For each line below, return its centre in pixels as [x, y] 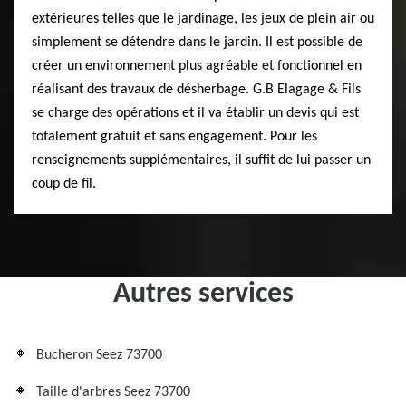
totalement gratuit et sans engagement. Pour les [174, 137]
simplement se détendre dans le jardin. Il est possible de [197, 43]
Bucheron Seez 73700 [99, 356]
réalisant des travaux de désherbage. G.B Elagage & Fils [196, 90]
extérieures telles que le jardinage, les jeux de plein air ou [203, 19]
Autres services [203, 295]
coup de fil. [64, 184]
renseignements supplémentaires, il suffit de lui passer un [201, 161]
